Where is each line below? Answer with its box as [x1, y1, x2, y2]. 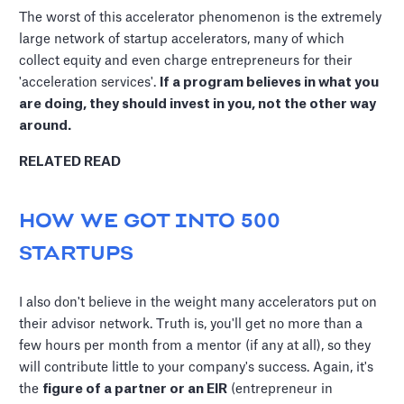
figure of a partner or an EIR [42, 382, 228, 397]
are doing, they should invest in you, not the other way [19, 97, 377, 112]
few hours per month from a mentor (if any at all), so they [19, 339, 372, 353]
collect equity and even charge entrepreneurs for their [19, 54, 353, 69]
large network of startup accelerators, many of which [19, 32, 345, 47]
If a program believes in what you [160, 76, 380, 90]
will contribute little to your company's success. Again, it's [19, 361, 374, 375]
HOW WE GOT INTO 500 [19, 211, 281, 234]
